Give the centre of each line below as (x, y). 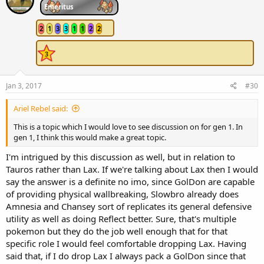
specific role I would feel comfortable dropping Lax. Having (126, 244)
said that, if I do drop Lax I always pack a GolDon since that (126, 256)
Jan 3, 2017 (24, 85)
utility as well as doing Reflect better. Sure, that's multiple (121, 219)
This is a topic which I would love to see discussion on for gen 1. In (128, 126)
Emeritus (59, 6)
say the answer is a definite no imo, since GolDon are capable (130, 182)
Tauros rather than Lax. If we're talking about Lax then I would (132, 169)
